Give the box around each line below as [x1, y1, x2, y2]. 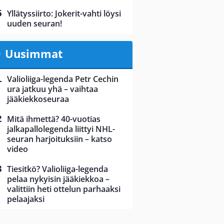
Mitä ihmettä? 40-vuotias [7, 113, 100, 125]
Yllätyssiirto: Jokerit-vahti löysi [7, 8, 121, 19]
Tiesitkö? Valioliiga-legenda [7, 163, 108, 175]
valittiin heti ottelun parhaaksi [7, 183, 120, 195]
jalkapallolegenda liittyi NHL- [7, 123, 115, 135]
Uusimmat [4, 46, 63, 61]
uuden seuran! [7, 18, 62, 29]
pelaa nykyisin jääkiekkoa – [7, 173, 109, 185]
